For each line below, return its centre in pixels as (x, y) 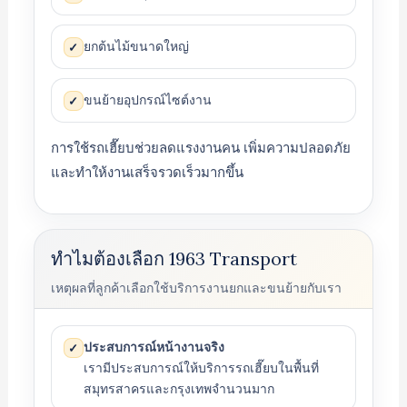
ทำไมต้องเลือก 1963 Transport (174, 258)
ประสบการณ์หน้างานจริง (154, 347)
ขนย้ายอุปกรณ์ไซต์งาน (147, 100)
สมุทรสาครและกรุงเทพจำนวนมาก (179, 389)
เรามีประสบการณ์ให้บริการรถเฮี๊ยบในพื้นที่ (201, 368)
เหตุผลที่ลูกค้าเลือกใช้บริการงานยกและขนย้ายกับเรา (196, 288)
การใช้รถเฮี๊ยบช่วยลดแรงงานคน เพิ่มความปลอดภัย (200, 148)
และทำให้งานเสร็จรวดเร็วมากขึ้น (147, 172)
